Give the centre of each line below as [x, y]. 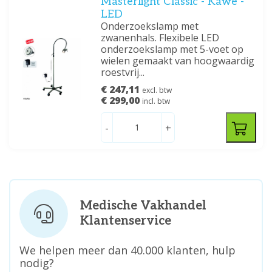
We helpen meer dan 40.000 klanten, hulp [127, 250]
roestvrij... [123, 72]
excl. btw [157, 90]
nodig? [37, 263]
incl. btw [156, 101]
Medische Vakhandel [143, 206]
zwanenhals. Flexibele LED [160, 38]
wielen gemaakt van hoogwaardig [178, 61]
